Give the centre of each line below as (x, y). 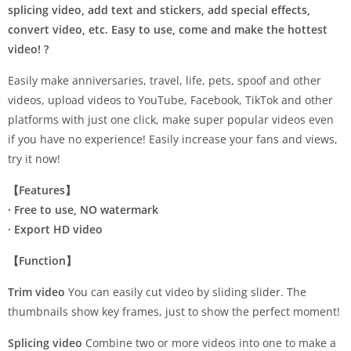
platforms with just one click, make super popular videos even (171, 120)
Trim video (36, 292)
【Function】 (42, 261)
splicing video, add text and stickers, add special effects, (159, 10)
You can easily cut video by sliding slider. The (186, 292)
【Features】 (42, 190)
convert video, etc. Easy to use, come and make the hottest (168, 30)
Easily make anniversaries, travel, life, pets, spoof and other (165, 81)
